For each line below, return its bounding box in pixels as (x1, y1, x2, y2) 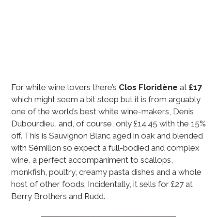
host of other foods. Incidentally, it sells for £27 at (11, 179, 193, 189)
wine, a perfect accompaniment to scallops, (11, 155, 173, 165)
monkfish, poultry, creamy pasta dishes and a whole (11, 167, 201, 177)
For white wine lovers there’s (11, 82, 119, 93)
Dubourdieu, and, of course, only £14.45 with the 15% (11, 119, 206, 129)
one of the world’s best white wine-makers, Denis (11, 107, 194, 117)
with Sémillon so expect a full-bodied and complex (11, 143, 200, 153)
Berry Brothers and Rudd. (11, 191, 105, 201)
